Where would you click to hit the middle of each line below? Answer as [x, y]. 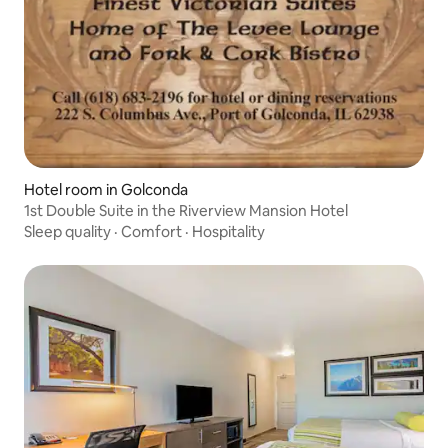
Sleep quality [67, 232]
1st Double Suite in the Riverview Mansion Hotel [186, 211]
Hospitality [228, 232]
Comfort [151, 232]
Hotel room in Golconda [106, 190]
